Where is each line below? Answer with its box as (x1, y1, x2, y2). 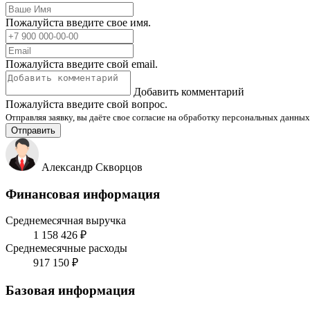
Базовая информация (6, 283, 135, 298)
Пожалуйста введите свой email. (6, 58, 158, 70)
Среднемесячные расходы (6, 242, 127, 255)
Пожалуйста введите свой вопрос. (6, 98, 167, 110)
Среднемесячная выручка (6, 215, 126, 227)
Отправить (11, 125, 55, 136)
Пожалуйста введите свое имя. (6, 17, 151, 28)
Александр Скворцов (42, 161, 143, 173)
